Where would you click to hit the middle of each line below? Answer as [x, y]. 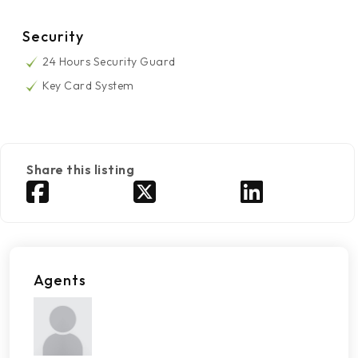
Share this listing [80, 169]
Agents [60, 280]
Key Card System [88, 86]
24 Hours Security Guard [109, 62]
